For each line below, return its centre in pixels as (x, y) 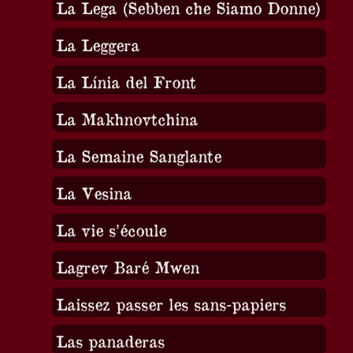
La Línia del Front (126, 81)
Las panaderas (110, 340)
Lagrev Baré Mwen (127, 266)
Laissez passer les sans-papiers (171, 303)
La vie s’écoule (111, 229)
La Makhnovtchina (126, 118)
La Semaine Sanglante (138, 155)
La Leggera (97, 44)
